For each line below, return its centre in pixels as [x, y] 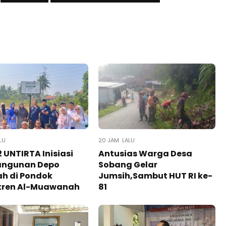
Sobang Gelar [128, 165]
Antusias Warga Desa [145, 154]
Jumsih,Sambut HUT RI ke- [155, 176]
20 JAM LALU [116, 140]
